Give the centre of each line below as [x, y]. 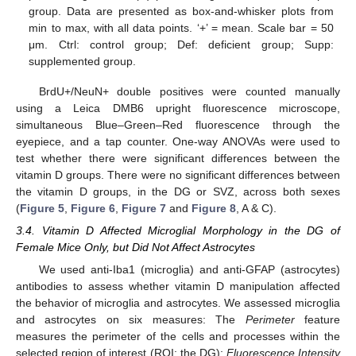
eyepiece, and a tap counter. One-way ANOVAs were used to [178, 141]
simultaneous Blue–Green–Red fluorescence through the [178, 124]
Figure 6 [93, 208]
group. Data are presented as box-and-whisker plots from [181, 11]
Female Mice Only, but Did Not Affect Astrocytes [135, 248]
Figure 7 [144, 208]
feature [317, 320]
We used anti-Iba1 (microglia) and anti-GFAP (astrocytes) [189, 270]
